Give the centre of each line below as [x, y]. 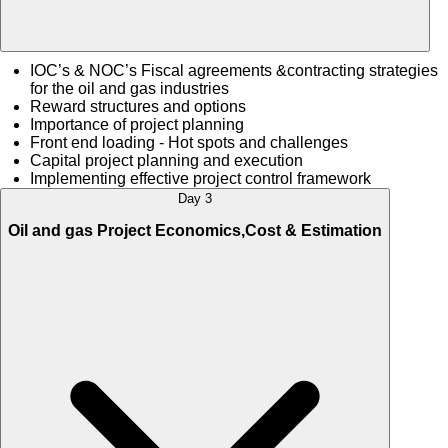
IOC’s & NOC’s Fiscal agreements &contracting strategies [234, 71]
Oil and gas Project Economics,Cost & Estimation [195, 231]
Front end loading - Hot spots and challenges [189, 143]
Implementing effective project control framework [200, 179]
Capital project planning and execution [166, 161]
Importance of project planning [137, 125]
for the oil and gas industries [129, 89]
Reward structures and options [138, 107]
